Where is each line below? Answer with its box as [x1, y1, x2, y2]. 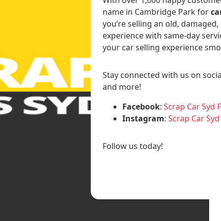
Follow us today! [103, 140, 163, 151]
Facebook [122, 101, 160, 112]
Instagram [122, 112, 165, 124]
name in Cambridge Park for [103, 6, 211, 17]
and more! [103, 81, 142, 92]
